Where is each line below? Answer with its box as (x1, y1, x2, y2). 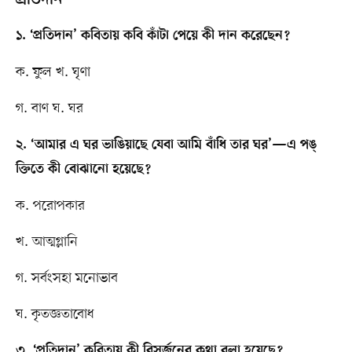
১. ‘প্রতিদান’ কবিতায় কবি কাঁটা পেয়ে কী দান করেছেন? (15, 27, 290, 44)
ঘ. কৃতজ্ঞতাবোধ (15, 304, 94, 324)
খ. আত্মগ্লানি (15, 232, 78, 251)
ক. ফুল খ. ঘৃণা (15, 62, 90, 82)
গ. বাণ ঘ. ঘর (15, 98, 83, 118)
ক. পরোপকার (15, 196, 85, 215)
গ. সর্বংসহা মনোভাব (15, 268, 118, 288)
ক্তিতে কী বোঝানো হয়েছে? (15, 161, 151, 178)
